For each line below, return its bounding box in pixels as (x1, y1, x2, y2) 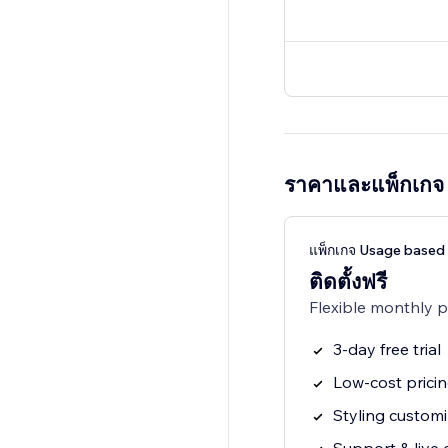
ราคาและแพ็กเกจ (283, 171, 444, 198)
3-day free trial (332, 339, 441, 360)
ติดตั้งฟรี (308, 268, 387, 295)
